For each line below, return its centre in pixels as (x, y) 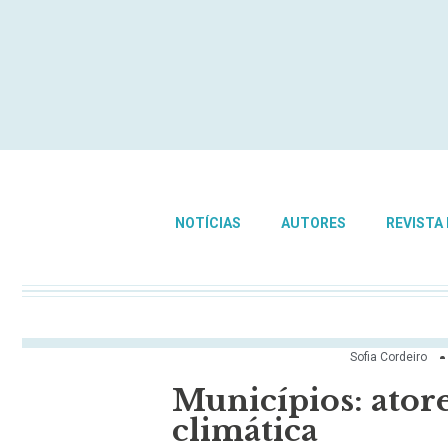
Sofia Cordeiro (388, 357)
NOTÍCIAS (207, 223)
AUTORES (313, 223)
